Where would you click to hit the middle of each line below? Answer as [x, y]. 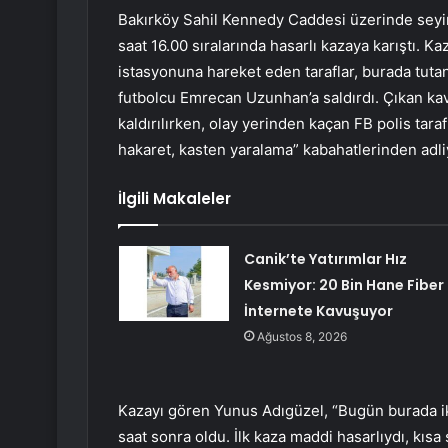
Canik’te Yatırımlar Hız [325, 259]
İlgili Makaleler [174, 199]
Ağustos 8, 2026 [301, 337]
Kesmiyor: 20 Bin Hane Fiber [343, 285]
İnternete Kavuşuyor [318, 311]
